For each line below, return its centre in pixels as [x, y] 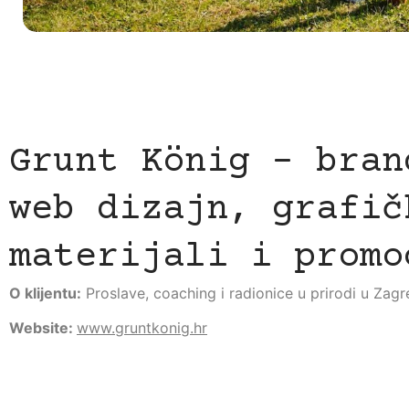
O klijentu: [45, 294]
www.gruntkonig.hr [142, 328]
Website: [43, 328]
